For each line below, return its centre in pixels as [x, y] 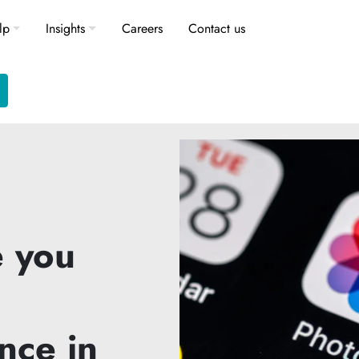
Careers [143, 28]
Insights [66, 28]
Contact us [217, 28]
